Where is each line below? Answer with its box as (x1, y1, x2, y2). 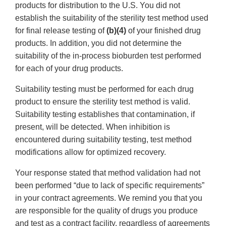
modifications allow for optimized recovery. (15, 148, 166, 157)
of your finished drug (126, 26, 201, 35)
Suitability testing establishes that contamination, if (15, 110, 195, 119)
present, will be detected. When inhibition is (15, 123, 170, 132)
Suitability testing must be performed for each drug (15, 85, 194, 94)
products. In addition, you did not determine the (15, 39, 182, 48)
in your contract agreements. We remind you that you (15, 194, 202, 203)
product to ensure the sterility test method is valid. (15, 97, 190, 106)
